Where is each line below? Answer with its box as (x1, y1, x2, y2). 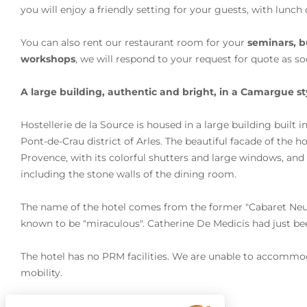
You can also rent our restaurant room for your (21, 36, 247, 49)
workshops (21, 53, 75, 65)
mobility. (21, 267, 62, 279)
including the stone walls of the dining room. (21, 168, 236, 180)
